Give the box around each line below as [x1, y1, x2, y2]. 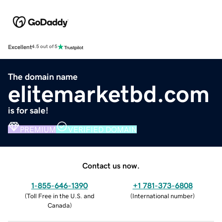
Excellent [8, 44, 32, 50]
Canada [47, 202, 70, 209]
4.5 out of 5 [32, 44, 57, 50]
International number [132, 192, 193, 199]
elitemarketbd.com [8, 81, 210, 106]
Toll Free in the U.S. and [26, 192, 95, 199]
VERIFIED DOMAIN [68, 125, 137, 133]
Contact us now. [82, 161, 140, 169]
